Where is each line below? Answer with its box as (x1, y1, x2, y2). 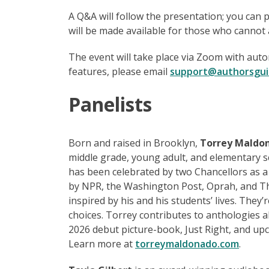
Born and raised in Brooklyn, (68, 136, 200, 150)
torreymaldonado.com (135, 237, 239, 250)
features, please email (68, 64, 170, 78)
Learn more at (68, 237, 135, 250)
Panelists (68, 91, 152, 117)
